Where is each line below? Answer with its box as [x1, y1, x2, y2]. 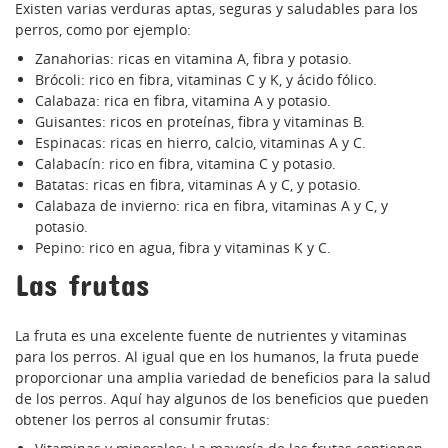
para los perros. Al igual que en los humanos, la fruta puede [15, 347, 419, 367]
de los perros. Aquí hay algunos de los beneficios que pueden [15, 389, 429, 409]
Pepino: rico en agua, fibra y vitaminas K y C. [35, 238, 331, 258]
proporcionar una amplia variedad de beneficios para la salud [15, 368, 431, 388]
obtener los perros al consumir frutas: [15, 410, 270, 430]
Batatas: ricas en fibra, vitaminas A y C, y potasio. [35, 175, 361, 195]
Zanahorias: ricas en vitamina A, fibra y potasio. [35, 49, 352, 69]
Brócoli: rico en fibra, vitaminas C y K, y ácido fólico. [35, 70, 377, 90]
